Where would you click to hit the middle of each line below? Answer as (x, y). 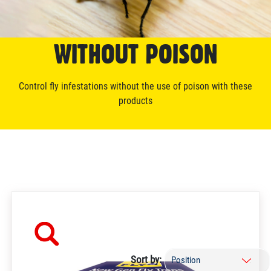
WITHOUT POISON (135, 54)
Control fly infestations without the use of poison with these (135, 87)
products (135, 101)
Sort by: (146, 260)
